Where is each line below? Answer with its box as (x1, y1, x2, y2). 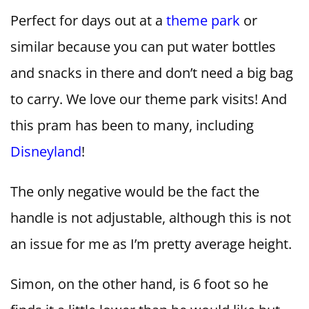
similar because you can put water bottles (10, 37, 276, 57)
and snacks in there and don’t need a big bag (10, 63, 293, 83)
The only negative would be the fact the (10, 182, 259, 201)
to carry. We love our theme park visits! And (10, 90, 287, 109)
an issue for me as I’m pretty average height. (10, 235, 292, 254)
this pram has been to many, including (10, 116, 254, 135)
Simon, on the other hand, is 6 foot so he (10, 275, 268, 294)
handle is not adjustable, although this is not (10, 208, 291, 228)
